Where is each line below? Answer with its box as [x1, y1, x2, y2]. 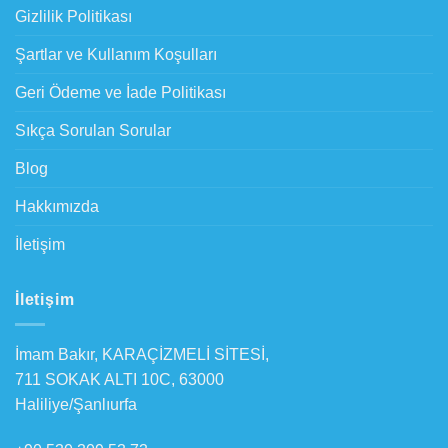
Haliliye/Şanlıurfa [15, 395, 137, 413]
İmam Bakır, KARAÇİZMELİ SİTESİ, [15, 345, 269, 363]
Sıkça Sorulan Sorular [15, 122, 171, 140]
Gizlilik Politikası [15, 8, 132, 26]
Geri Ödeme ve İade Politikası [15, 84, 226, 102]
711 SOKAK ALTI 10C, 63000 [15, 370, 224, 388]
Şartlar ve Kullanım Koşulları [15, 46, 217, 64]
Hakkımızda [15, 198, 99, 216]
